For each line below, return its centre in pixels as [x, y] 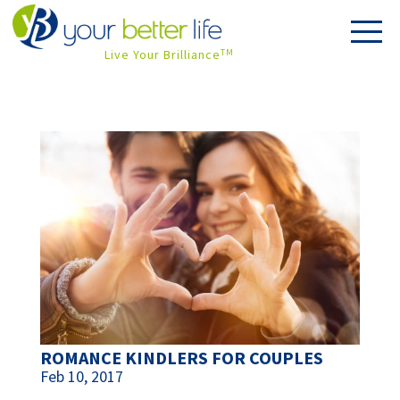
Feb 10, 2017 [81, 377]
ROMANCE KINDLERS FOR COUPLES [181, 358]
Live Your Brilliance [162, 54]
